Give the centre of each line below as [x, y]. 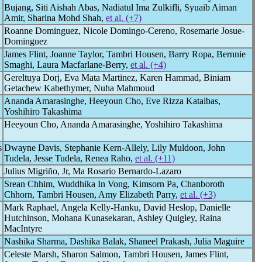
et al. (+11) [155, 158]
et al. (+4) [148, 65]
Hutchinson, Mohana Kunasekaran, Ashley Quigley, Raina [113, 218]
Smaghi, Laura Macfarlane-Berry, [67, 65]
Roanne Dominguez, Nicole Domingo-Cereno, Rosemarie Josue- [124, 31]
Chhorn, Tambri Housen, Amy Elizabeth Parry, [92, 194]
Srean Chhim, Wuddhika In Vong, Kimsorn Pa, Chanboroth [114, 184]
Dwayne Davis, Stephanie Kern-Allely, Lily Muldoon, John [115, 148]
